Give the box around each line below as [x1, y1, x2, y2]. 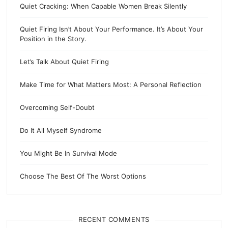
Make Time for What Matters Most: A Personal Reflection [20, 80, 202, 89]
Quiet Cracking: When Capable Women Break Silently [20, 2, 187, 10]
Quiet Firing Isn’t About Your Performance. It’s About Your [20, 24, 204, 33]
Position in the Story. [20, 34, 87, 43]
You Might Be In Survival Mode [20, 149, 118, 157]
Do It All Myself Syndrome [20, 126, 102, 134]
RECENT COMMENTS [78, 215, 150, 223]
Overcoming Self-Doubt [20, 103, 95, 111]
